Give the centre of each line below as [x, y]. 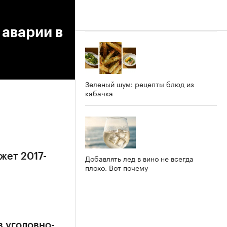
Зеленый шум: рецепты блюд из [140, 83]
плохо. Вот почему [117, 167]
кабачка [99, 92]
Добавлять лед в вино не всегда [139, 158]
